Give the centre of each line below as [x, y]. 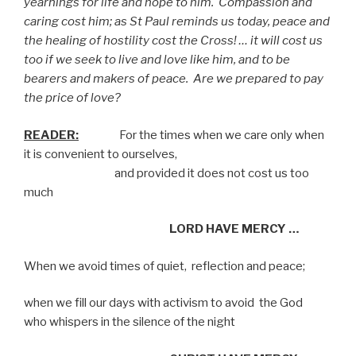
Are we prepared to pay [258, 79]
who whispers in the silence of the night [130, 322]
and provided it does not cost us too [166, 173]
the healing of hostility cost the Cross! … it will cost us [173, 41]
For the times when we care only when [201, 135]
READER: [51, 135]
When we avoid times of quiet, [105, 266]
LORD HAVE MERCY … [161, 229]
